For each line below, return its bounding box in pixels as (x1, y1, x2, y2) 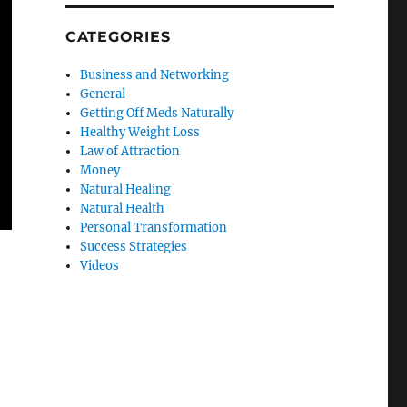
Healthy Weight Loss (80, 124, 201, 140)
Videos (80, 257, 120, 273)
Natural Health (80, 200, 165, 216)
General (80, 85, 126, 102)
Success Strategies (80, 238, 188, 254)
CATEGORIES (65, 27, 171, 45)
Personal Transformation (80, 219, 228, 235)
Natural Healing (80, 181, 172, 197)
